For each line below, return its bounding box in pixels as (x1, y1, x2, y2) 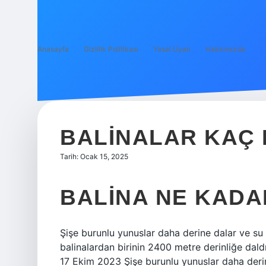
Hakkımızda (205, 45, 245, 53)
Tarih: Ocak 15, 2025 (60, 152, 128, 161)
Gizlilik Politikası (84, 45, 138, 53)
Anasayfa (37, 45, 69, 53)
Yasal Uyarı (153, 45, 191, 53)
